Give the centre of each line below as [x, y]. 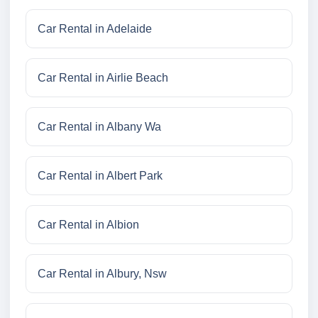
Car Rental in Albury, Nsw [102, 274]
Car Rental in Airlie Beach [103, 78]
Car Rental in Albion [88, 225]
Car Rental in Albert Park [100, 176]
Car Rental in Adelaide [95, 29]
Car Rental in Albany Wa [99, 127]
